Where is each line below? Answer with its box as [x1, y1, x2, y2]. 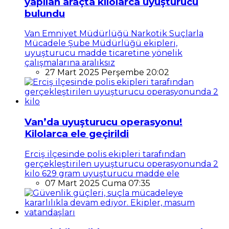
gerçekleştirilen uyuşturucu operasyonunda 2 [25, 158, 218, 169]
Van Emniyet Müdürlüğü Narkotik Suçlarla [25, 29, 203, 39]
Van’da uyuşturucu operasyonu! [25, 116, 182, 128]
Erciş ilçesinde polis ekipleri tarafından [25, 149, 186, 159]
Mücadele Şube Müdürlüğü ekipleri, [25, 38, 177, 49]
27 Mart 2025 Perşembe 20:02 [45, 67, 169, 78]
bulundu [25, 7, 65, 19]
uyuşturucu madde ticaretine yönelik [25, 48, 182, 58]
